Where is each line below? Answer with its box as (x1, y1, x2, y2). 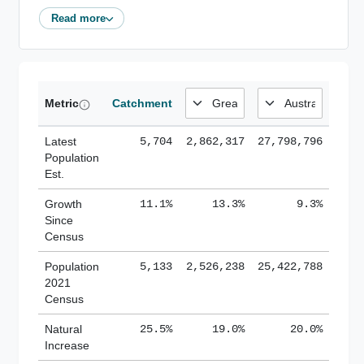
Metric (45, 97, 79, 110)
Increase (45, 339, 89, 353)
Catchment (112, 97, 172, 110)
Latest (45, 135, 76, 149)
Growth (45, 197, 82, 211)
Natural (45, 323, 82, 336)
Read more (50, 11, 106, 24)
